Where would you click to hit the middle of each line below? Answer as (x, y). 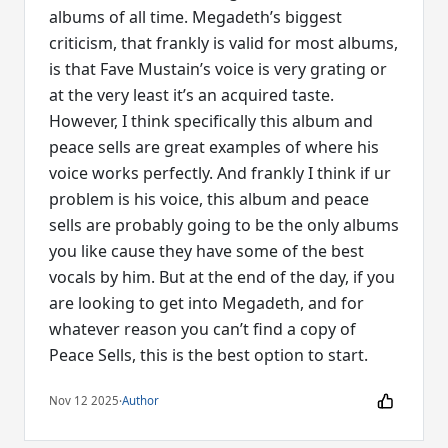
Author (140, 401)
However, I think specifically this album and (211, 120)
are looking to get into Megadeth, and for (206, 302)
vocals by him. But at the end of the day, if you (222, 276)
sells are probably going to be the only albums (224, 224)
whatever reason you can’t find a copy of (202, 328)
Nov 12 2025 (84, 401)
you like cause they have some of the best (206, 250)
